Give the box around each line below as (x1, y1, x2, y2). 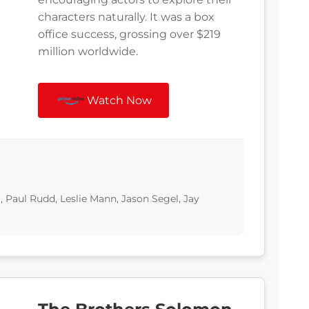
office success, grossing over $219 (38, 28, 221, 41)
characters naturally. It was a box (38, 10, 215, 24)
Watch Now (87, 94, 152, 108)
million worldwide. (38, 45, 138, 59)
